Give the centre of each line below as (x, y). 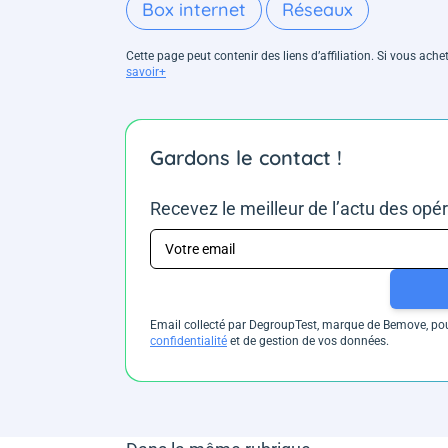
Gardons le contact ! (246, 157)
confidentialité (188, 341)
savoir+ (146, 72)
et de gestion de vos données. (308, 341)
